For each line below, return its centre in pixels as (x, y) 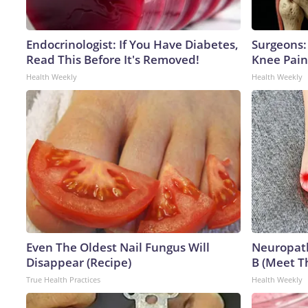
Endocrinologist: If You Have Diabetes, (132, 44)
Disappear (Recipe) (79, 262)
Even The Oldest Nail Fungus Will (118, 247)
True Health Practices (63, 279)
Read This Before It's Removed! (113, 59)
